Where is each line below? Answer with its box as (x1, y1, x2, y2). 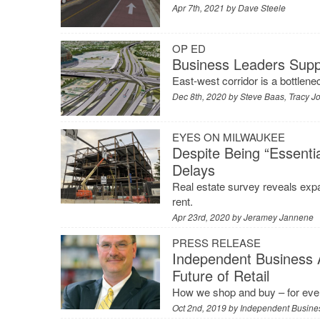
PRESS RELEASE (172, 234, 261, 250)
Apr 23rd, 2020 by (172, 210, 244, 223)
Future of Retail (172, 264, 270, 286)
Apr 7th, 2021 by (172, 1, 239, 14)
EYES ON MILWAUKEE (172, 129, 286, 144)
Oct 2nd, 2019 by (172, 301, 241, 314)
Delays (172, 159, 216, 180)
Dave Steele (238, 1, 286, 14)
